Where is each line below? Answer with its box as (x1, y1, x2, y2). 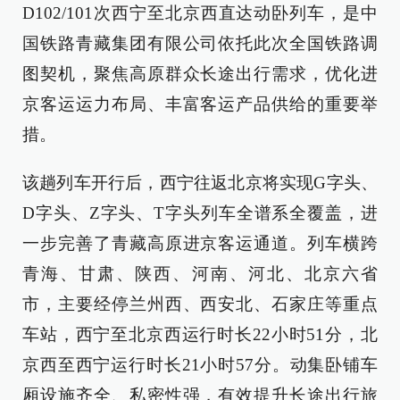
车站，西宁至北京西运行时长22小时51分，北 (22, 325, 378, 344)
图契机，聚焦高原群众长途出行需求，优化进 (22, 64, 378, 83)
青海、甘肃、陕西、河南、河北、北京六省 (22, 264, 378, 283)
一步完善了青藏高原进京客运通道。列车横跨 (22, 234, 378, 253)
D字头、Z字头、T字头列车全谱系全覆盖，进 (22, 204, 378, 222)
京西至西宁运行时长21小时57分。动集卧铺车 (22, 355, 378, 374)
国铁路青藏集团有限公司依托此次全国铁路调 (22, 34, 378, 53)
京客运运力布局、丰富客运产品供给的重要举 (22, 95, 378, 113)
